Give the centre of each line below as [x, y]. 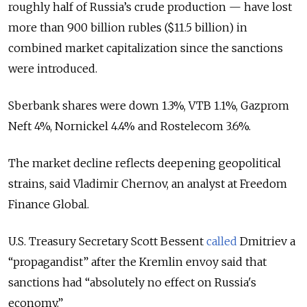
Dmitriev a [266, 241]
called [222, 241]
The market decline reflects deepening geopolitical [145, 163]
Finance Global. [49, 204]
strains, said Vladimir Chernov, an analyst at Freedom [148, 183]
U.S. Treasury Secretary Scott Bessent [107, 241]
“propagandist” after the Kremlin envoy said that [137, 261]
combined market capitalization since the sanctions [146, 48]
